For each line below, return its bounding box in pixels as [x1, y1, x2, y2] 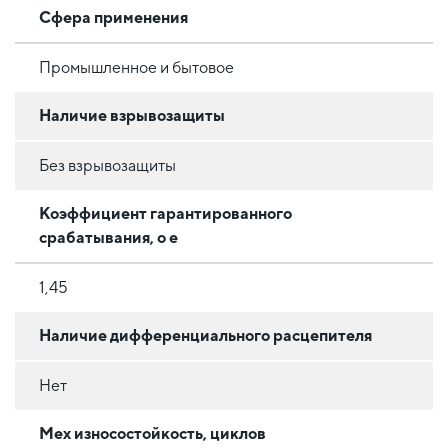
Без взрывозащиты [39, 155, 176, 175]
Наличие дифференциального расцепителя [39, 325, 372, 345]
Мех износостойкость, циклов [39, 423, 266, 443]
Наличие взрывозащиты [39, 105, 225, 125]
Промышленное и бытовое [39, 57, 234, 77]
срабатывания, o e [39, 227, 178, 247]
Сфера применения [39, 7, 188, 27]
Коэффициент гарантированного [39, 203, 292, 223]
